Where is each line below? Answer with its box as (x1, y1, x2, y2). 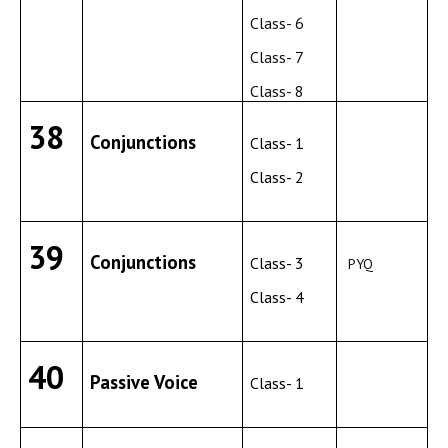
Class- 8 (250, 81, 305, 101)
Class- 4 (250, 287, 305, 307)
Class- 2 (250, 167, 305, 187)
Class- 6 (250, 13, 305, 33)
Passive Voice (90, 370, 199, 394)
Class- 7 (250, 47, 305, 67)
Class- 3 (250, 253, 305, 273)
